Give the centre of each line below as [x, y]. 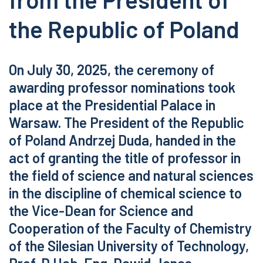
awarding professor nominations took [122, 87]
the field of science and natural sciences [131, 176]
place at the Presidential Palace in [112, 105]
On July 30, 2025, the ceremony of [112, 70]
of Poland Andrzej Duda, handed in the [122, 140]
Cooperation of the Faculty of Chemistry [130, 228]
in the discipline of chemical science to [125, 193]
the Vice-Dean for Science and [101, 211]
